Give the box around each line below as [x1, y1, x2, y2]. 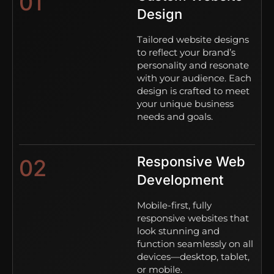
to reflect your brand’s [137, 46, 235, 58]
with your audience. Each [137, 72, 251, 84]
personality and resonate [137, 59, 249, 71]
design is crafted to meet [137, 84, 250, 97]
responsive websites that [137, 212, 249, 224]
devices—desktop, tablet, [137, 250, 250, 262]
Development [137, 171, 223, 188]
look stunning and [137, 224, 220, 237]
